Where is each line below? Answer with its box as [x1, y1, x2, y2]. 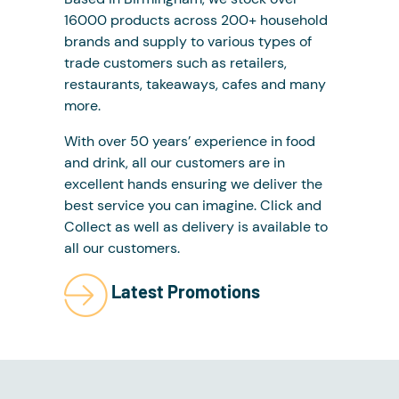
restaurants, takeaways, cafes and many [64, 74, 326, 94]
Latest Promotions [111, 281, 260, 303]
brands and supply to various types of [64, 31, 312, 51]
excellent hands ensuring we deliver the [64, 174, 322, 193]
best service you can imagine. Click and [64, 195, 322, 215]
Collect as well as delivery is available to [64, 216, 328, 236]
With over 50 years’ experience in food [64, 131, 315, 151]
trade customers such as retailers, [64, 53, 287, 72]
